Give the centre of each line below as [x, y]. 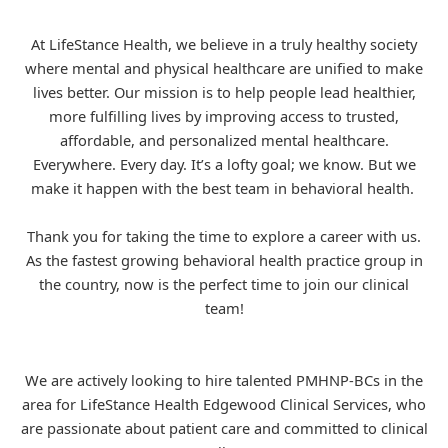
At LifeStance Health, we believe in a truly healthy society [224, 44]
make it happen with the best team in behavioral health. [224, 188]
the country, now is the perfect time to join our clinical [224, 284]
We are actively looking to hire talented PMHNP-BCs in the [224, 380]
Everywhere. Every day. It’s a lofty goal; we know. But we [224, 164]
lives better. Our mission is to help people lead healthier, [224, 92]
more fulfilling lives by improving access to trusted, [224, 116]
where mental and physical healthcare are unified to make [224, 68]
